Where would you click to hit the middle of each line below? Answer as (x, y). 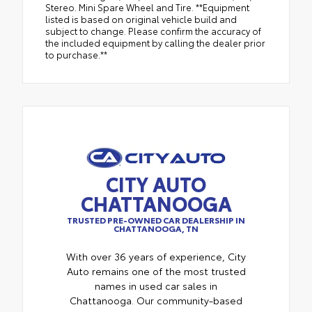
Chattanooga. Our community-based (156, 301)
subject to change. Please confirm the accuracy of (153, 31)
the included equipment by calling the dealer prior (155, 43)
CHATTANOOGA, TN (156, 228)
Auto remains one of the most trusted (156, 271)
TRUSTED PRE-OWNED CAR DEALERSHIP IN (156, 220)
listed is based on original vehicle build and (141, 19)
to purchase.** (76, 55)
